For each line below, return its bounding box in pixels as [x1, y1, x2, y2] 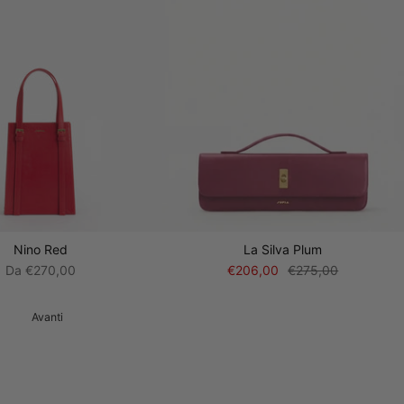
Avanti [31, 310, 63, 325]
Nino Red [14, 242, 69, 258]
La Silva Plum [243, 242, 323, 258]
